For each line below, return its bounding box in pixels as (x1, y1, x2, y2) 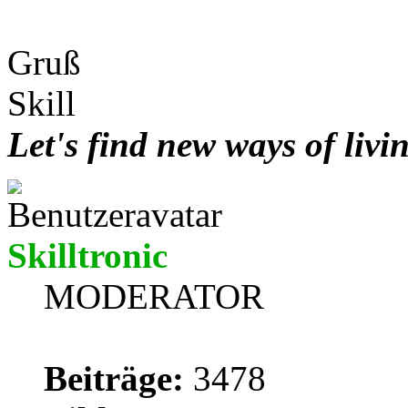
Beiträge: (44, 358, 184, 398)
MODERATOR (44, 276, 264, 316)
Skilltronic (7, 235, 168, 275)
